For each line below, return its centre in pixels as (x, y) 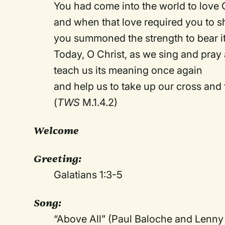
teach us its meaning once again (128, 70)
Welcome (57, 131)
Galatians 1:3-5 (88, 175)
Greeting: (58, 159)
